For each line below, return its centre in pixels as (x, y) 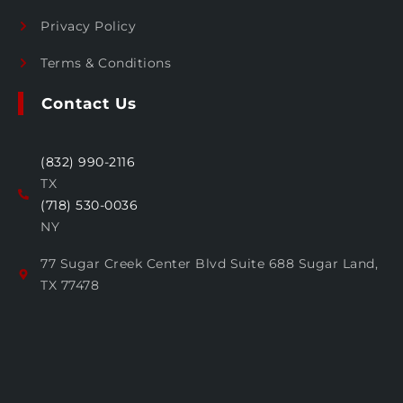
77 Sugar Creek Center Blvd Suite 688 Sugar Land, (209, 263)
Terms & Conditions (106, 63)
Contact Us (89, 103)
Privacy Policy (88, 26)
